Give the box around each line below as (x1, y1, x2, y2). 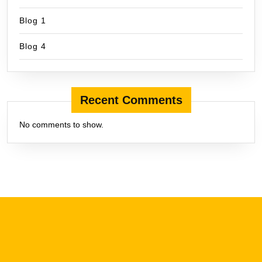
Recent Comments (80, 93, 182, 106)
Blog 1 (19, 15, 46, 25)
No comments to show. (19, 119, 104, 129)
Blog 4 (19, 41, 46, 51)
